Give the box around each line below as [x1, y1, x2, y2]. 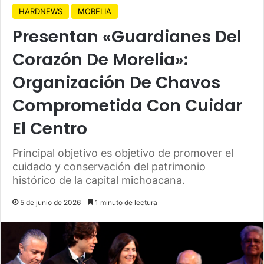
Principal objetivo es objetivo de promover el [12, 146, 233, 159]
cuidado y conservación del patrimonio [12, 160, 206, 173]
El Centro [12, 117, 87, 140]
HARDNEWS [19, 6, 62, 16]
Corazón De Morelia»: [12, 48, 188, 71]
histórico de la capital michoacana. [12, 173, 185, 186]
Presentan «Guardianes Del [12, 25, 242, 48]
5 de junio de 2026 [20, 197, 81, 207]
